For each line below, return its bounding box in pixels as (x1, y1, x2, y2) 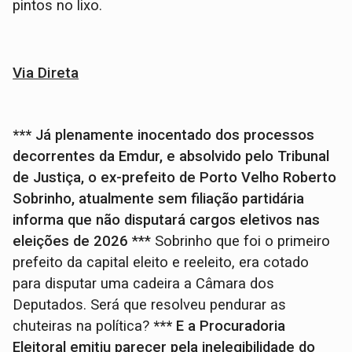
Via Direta (13, 63, 79, 82)
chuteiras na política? (13, 317, 154, 335)
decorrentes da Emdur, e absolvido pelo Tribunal (13, 147, 330, 165)
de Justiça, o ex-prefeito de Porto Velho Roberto (13, 168, 337, 186)
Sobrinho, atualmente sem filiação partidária (13, 189, 305, 207)
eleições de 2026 (13, 232, 133, 250)
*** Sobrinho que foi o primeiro (132, 232, 331, 250)
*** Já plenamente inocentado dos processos (13, 126, 315, 144)
